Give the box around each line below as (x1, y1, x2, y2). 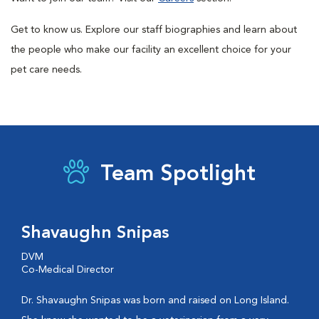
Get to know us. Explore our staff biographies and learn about (11, 25, 297, 35)
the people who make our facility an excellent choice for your (11, 45, 291, 55)
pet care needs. (11, 65, 82, 75)
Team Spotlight (100, 164, 256, 185)
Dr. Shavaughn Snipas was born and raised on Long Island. (21, 296, 289, 305)
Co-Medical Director (21, 265, 114, 275)
